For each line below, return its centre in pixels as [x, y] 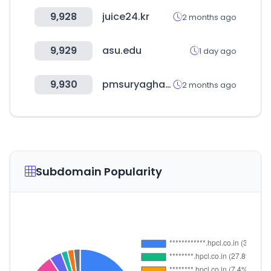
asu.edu [122, 51]
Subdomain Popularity [99, 171]
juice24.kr [126, 17]
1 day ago [218, 51]
